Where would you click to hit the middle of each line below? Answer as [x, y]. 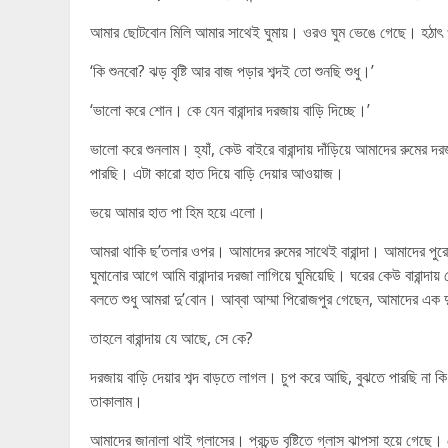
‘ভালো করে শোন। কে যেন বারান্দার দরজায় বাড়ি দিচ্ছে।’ [230, 110]
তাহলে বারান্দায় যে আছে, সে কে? [171, 338]
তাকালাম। [116, 401]
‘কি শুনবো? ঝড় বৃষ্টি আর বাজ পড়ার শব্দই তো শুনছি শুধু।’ [232, 71]
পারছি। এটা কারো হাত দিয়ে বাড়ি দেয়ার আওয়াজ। [217, 173]
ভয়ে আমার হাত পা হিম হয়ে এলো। [178, 212]
